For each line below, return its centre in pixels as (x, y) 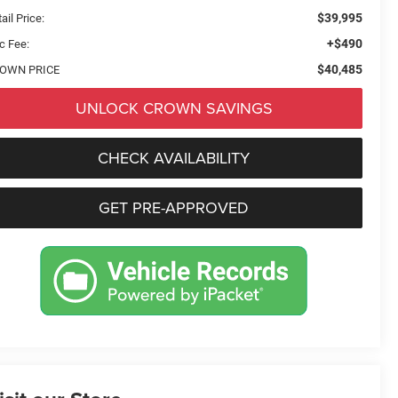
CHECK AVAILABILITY (174, 157)
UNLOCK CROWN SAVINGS (174, 107)
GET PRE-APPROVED (174, 207)
